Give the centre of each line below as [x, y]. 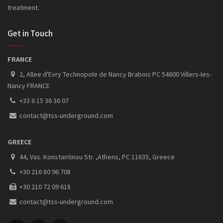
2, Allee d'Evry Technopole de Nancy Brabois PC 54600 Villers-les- [115, 74]
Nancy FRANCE [29, 85]
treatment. [23, 7]
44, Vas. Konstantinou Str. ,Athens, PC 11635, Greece [96, 157]
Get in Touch [30, 33]
